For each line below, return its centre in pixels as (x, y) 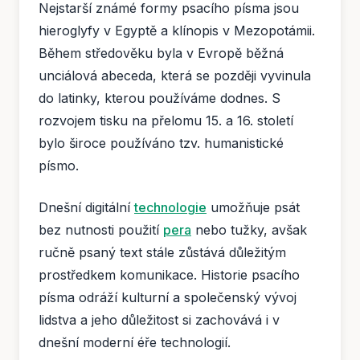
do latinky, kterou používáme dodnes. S (160, 98)
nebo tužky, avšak (249, 230)
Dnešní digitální (86, 208)
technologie (170, 208)
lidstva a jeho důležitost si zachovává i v (159, 320)
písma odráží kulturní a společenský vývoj (168, 298)
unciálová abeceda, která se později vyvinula (175, 76)
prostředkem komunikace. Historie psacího (169, 275)
